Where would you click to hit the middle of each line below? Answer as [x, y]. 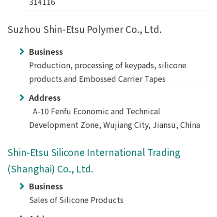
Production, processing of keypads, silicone [108, 65]
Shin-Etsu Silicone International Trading [94, 152]
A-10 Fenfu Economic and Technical [95, 111]
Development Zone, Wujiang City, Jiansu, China [115, 124]
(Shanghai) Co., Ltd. [50, 169]
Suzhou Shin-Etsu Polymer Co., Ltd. [85, 29]
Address [45, 97]
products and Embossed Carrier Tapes [97, 78]
